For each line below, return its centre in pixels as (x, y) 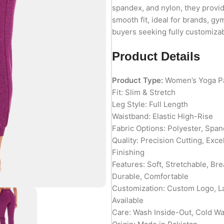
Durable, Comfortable (150, 176)
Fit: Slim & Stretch (143, 92)
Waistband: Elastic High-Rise (162, 116)
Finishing (128, 152)
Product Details (156, 56)
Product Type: (137, 80)
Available (127, 200)
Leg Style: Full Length (150, 104)
